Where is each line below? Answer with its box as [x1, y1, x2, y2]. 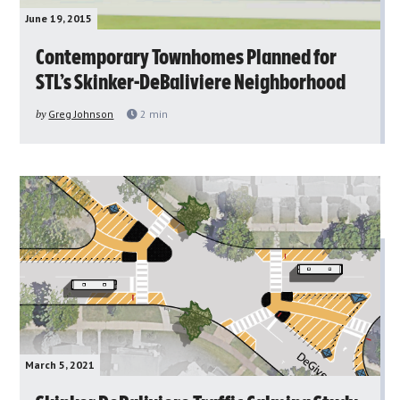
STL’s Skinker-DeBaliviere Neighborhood [36, 71, 346, 94]
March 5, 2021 [25, 357, 96, 371]
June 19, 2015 [25, 11, 93, 25]
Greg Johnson [48, 106, 114, 121]
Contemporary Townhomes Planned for [36, 46, 337, 69]
